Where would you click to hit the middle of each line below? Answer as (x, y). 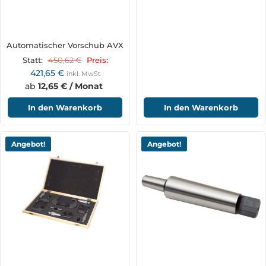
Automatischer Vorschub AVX (65, 45)
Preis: (97, 61)
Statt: (32, 61)
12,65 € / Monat (70, 86)
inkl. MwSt (83, 74)
